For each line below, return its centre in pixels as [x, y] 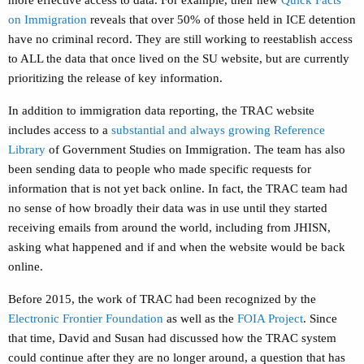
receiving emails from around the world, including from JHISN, [169, 228]
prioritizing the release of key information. [117, 78]
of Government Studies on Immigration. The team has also [195, 150]
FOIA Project [270, 319]
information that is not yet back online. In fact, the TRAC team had [178, 189]
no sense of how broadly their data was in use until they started [168, 208]
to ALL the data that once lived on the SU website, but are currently [179, 59]
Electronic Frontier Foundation [86, 319]
